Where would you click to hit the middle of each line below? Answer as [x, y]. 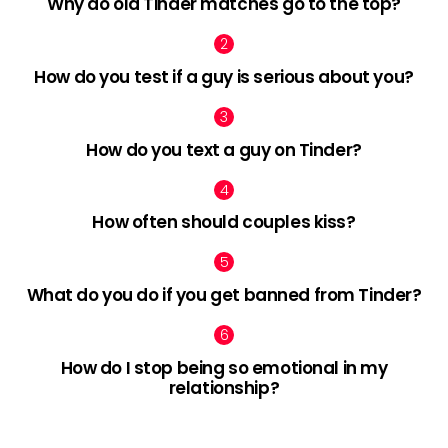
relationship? [224, 387]
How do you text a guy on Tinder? [224, 149]
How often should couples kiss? [224, 222]
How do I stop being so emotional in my [224, 367]
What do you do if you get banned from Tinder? [224, 295]
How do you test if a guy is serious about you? [224, 76]
